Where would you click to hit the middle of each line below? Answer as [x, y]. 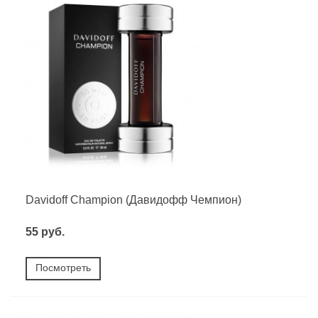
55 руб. [45, 231]
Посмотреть [63, 267]
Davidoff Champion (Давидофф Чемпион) [133, 199]
